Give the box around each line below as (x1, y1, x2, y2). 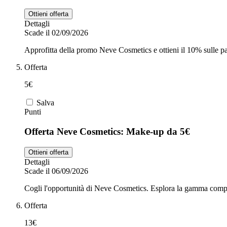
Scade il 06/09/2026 (24, 166, 88, 175)
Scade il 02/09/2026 (24, 28, 88, 37)
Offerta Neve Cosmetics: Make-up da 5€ (24, 126, 190, 137)
